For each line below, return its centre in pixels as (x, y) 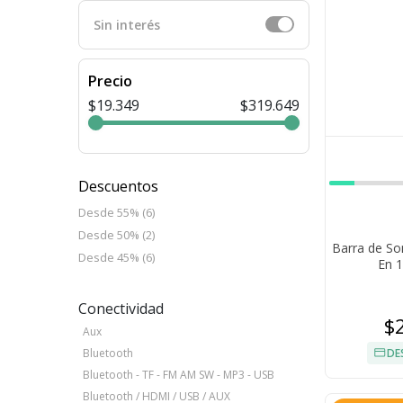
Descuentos (118, 187)
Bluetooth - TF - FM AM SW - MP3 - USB (179, 375)
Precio (110, 81)
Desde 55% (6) (116, 213)
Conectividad (121, 309)
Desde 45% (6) (116, 258)
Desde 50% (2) (116, 235)
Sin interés (127, 24)
